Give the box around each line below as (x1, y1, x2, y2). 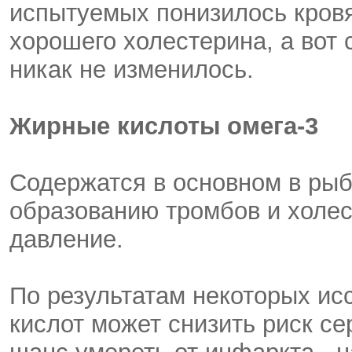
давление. (9, 225, 123, 253)
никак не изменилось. (9, 56, 254, 83)
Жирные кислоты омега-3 (9, 112, 318, 140)
